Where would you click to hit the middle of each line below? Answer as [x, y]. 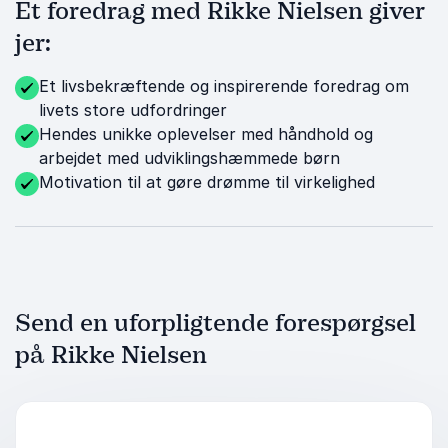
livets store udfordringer [133, 110]
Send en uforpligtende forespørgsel [215, 323]
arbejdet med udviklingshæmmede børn [189, 158]
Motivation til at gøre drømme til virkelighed [207, 182]
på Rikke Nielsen [111, 355]
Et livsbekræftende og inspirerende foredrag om [224, 86]
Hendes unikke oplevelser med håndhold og [206, 134]
